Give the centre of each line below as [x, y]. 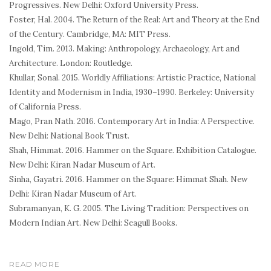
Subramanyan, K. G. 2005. [57, 209]
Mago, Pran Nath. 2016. [53, 122]
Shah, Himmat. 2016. [47, 151]
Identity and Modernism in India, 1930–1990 [92, 93]
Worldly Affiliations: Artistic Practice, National [169, 78]
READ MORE [34, 264]
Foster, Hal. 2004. [43, 20]
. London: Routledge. [94, 64]
